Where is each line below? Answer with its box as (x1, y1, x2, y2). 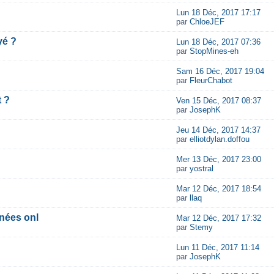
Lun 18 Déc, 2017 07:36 (176, 37, 261, 46)
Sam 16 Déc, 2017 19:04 (176, 67, 264, 76)
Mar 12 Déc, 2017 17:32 (176, 213, 261, 223)
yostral (189, 164, 213, 173)
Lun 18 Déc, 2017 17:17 (176, 8, 261, 17)
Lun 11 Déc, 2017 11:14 (176, 243, 259, 252)
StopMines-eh (189, 46, 239, 56)
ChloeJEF (189, 17, 224, 26)
